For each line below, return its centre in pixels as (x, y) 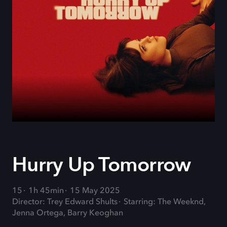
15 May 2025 (95, 191)
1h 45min (46, 191)
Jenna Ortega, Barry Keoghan (68, 213)
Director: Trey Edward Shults (65, 202)
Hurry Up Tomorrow (102, 165)
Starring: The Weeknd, (165, 202)
